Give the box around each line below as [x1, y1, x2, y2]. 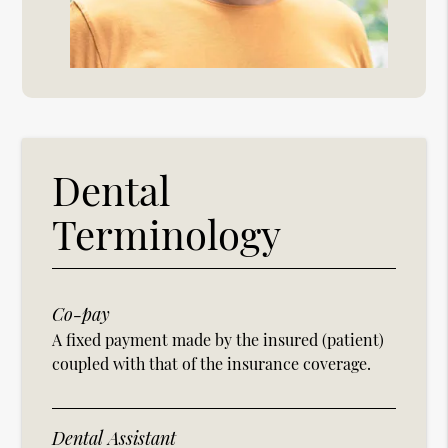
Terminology [52, 207, 282, 261]
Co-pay [52, 302, 111, 327]
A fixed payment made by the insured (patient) [52, 329, 385, 351]
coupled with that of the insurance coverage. [52, 353, 372, 375]
